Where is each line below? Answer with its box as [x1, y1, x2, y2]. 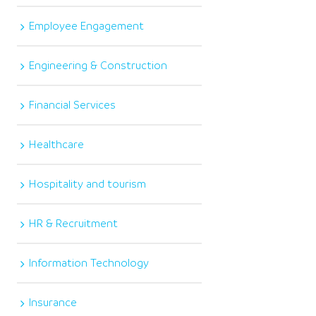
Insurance [29, 296, 78, 309]
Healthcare [29, 138, 85, 151]
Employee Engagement [29, 19, 145, 32]
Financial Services [29, 98, 116, 111]
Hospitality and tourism [29, 177, 147, 190]
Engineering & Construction [29, 59, 168, 72]
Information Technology [29, 256, 150, 269]
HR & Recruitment [29, 217, 119, 230]
